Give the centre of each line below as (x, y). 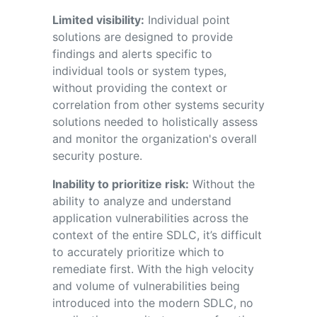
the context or (187, 87)
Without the (221, 184)
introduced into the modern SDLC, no (152, 302)
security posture (96, 155)
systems (198, 104)
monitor (96, 138)
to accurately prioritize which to (138, 252)
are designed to (144, 36)
